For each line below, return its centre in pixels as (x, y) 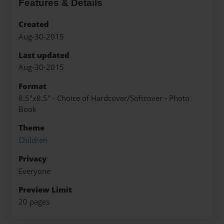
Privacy (32, 159)
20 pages (34, 202)
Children (33, 140)
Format (32, 86)
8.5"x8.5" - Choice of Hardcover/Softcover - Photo (104, 98)
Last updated (44, 55)
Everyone (34, 171)
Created (34, 24)
